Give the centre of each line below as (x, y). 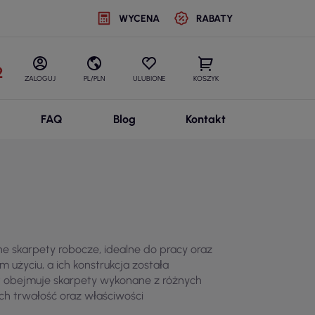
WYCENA (139, 18)
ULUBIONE (149, 78)
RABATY (214, 18)
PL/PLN (94, 78)
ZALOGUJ (40, 78)
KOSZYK (206, 78)
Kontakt (205, 119)
